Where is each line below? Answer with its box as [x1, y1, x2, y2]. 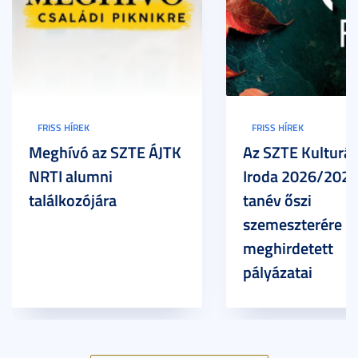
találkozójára [29, 189, 117, 212]
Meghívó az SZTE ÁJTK [29, 141, 181, 164]
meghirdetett [243, 237, 333, 260]
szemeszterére [243, 213, 342, 236]
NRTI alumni [29, 165, 113, 188]
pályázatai [243, 261, 312, 284]
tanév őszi [243, 189, 312, 212]
